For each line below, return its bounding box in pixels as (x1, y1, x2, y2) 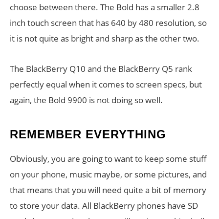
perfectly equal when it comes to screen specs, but (10, 79, 202, 90)
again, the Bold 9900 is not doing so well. (10, 94, 163, 106)
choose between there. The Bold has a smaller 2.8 (10, 1, 199, 13)
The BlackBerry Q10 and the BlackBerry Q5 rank (10, 63, 192, 74)
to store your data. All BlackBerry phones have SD (10, 200, 198, 211)
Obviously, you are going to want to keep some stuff (10, 153, 207, 164)
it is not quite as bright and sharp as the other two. (10, 33, 199, 44)
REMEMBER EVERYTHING (10, 128, 166, 141)
